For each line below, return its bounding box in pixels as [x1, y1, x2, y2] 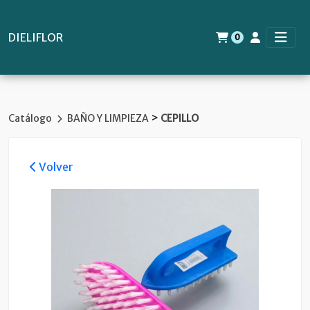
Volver [37, 160, 73, 174]
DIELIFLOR [8, 30, 63, 44]
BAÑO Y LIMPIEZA [67, 112, 151, 125]
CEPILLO [161, 112, 199, 125]
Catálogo [8, 112, 54, 125]
